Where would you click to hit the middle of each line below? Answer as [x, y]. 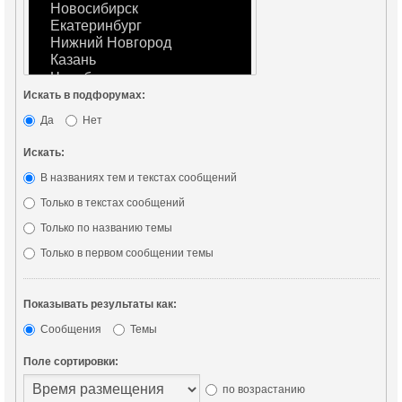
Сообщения [69, 329]
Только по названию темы [105, 227]
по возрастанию [262, 389]
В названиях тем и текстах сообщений [137, 177]
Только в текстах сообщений [111, 202]
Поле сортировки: [70, 361]
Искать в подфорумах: [84, 95]
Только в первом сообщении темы [125, 253]
